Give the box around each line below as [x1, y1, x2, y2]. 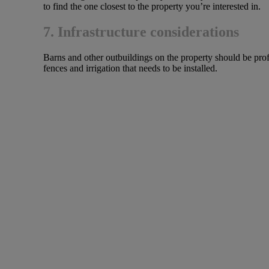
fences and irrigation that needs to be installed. [43, 62, 217, 73]
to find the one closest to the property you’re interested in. [43, 1, 261, 12]
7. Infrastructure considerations [43, 23, 239, 40]
